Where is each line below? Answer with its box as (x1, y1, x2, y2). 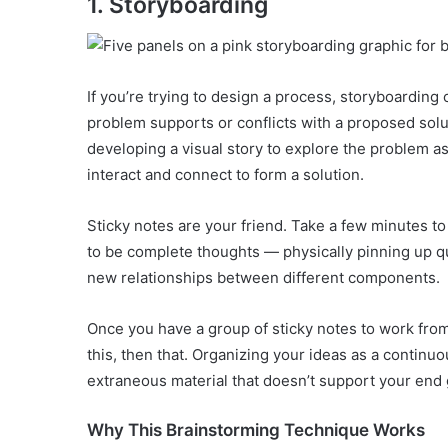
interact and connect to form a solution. (87, 164, 364, 184)
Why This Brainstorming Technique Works (87, 419, 425, 440)
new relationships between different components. (87, 267, 440, 287)
